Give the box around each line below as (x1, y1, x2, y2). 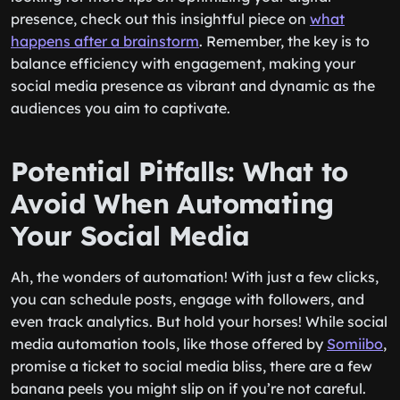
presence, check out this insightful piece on (11, 10, 310, 28)
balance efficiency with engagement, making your (11, 54, 355, 72)
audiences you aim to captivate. (11, 99, 230, 117)
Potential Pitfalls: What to (11, 154, 348, 188)
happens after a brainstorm (11, 32, 199, 50)
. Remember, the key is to (199, 32, 370, 50)
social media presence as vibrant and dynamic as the (11, 77, 375, 95)
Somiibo (327, 335, 383, 353)
